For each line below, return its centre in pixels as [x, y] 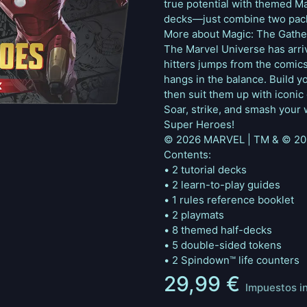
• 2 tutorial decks [205, 170]
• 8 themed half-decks [218, 230]
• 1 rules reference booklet [229, 200]
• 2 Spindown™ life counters [232, 260]
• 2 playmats [194, 215]
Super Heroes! [199, 124]
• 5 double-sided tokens [223, 245]
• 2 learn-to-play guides [222, 185]
